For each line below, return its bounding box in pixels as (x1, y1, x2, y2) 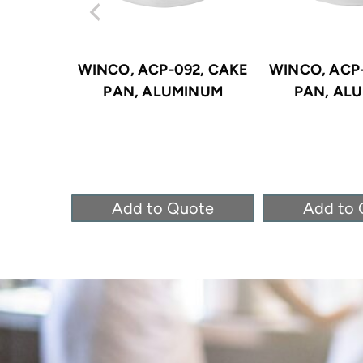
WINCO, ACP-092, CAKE (77, 60, 249, 79)
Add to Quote (112, 198, 215, 218)
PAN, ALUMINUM (103, 82, 223, 100)
